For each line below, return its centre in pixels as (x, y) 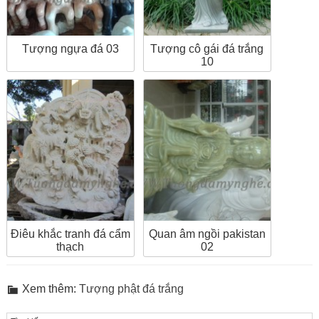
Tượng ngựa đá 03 (70, 48)
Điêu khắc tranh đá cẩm (70, 234)
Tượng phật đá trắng (131, 289)
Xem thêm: (50, 289)
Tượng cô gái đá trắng (207, 48)
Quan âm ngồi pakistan (207, 234)
